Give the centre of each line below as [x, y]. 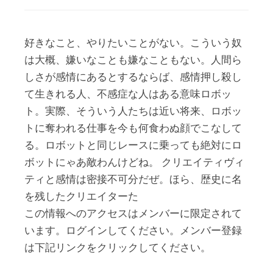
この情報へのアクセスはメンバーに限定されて [133, 214]
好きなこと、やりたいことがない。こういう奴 [133, 43]
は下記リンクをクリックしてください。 [118, 248]
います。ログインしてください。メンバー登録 [133, 231]
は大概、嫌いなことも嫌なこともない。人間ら [133, 60]
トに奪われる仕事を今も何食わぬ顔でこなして [133, 129]
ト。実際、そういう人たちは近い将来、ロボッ [133, 112]
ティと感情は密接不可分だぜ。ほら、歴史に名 [133, 180]
